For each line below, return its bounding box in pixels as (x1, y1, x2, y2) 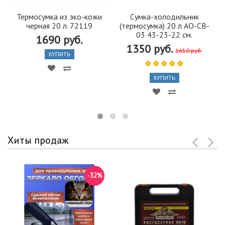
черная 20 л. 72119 (26, 20, 92, 31)
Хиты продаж (8, 133, 69, 147)
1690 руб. (36, 32, 83, 47)
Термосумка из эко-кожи (17, 11, 102, 22)
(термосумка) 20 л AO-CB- (119, 20, 209, 31)
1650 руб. (175, 46, 202, 54)
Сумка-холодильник (130, 11, 199, 22)
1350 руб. (126, 41, 172, 56)
